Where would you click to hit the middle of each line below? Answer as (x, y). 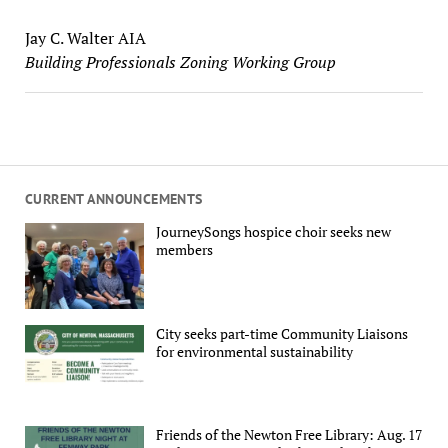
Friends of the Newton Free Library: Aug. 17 (289, 435)
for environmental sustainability (255, 351)
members (185, 250)
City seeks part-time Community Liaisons (282, 333)
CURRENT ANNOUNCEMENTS (113, 198)
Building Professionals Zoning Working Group (180, 61)
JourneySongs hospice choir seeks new (274, 232)
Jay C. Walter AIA (85, 37)
